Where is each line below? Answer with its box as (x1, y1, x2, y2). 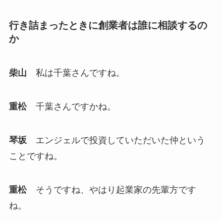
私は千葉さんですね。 (26, 68, 125, 78)
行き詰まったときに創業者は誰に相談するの (8, 19, 207, 31)
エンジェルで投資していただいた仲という (26, 135, 205, 145)
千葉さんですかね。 (26, 102, 116, 112)
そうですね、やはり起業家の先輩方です (26, 184, 196, 195)
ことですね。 (8, 151, 62, 161)
